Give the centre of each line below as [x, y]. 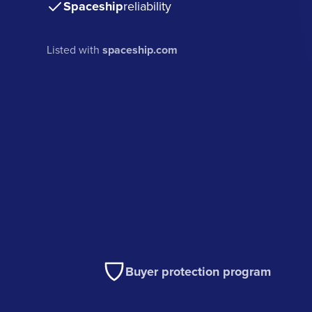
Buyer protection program [198, 272]
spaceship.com [140, 49]
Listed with [75, 49]
